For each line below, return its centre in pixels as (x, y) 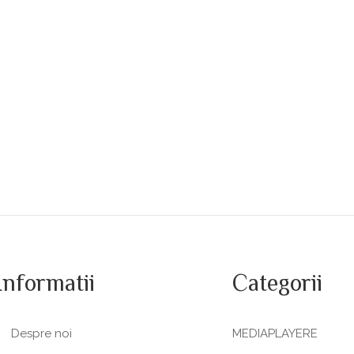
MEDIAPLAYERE (275, 333)
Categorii (277, 285)
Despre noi (41, 333)
